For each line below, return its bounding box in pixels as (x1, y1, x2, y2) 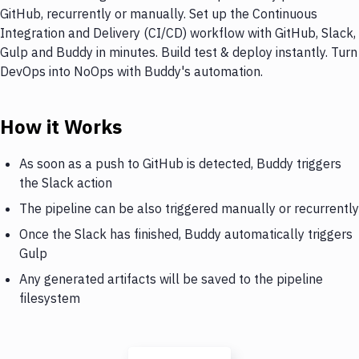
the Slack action (19, 174, 112, 191)
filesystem (19, 289, 80, 306)
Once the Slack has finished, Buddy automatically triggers (19, 225, 353, 242)
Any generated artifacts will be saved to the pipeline (19, 270, 323, 287)
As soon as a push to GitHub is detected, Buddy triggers (19, 155, 341, 171)
